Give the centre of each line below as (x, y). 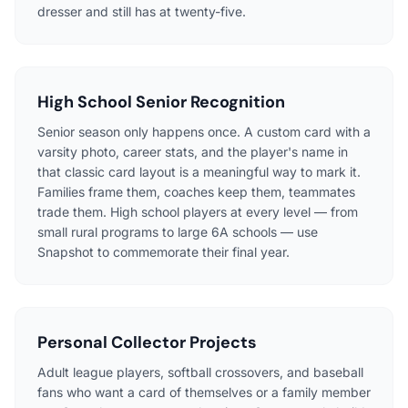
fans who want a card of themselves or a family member (204, 392)
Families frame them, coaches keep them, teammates (196, 191)
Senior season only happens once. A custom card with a (204, 131)
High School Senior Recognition (161, 102)
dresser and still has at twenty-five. (142, 11)
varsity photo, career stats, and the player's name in (193, 151)
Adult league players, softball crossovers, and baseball (200, 372)
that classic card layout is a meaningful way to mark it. (199, 171)
